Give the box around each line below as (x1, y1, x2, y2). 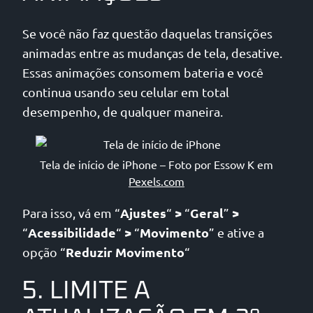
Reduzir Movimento (66, 243, 184, 260)
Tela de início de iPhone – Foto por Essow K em (39, 156, 273, 171)
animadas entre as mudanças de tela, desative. (22, 45, 282, 60)
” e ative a (209, 224, 264, 240)
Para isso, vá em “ (22, 205, 120, 220)
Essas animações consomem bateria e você (22, 64, 263, 80)
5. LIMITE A (22, 278, 150, 304)
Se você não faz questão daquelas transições (22, 25, 272, 41)
